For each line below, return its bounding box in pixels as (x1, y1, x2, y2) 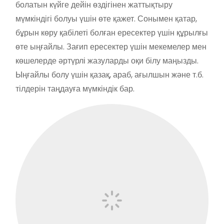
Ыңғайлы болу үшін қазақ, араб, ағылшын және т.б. (15, 68, 203, 80)
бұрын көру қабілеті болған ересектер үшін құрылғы (15, 26, 208, 38)
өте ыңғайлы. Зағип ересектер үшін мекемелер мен (15, 40, 206, 52)
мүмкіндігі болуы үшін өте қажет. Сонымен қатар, (15, 12, 197, 24)
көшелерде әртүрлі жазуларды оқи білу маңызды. (15, 54, 198, 66)
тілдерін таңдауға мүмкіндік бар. (15, 82, 134, 94)
